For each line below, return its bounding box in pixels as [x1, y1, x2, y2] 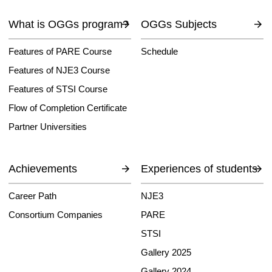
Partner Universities [8, 121, 87, 132]
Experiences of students [141, 162, 258, 175]
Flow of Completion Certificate [8, 102, 127, 113]
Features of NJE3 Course [8, 64, 110, 75]
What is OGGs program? [8, 18, 129, 30]
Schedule [141, 46, 178, 56]
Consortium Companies [8, 209, 103, 220]
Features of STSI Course [8, 83, 107, 94]
